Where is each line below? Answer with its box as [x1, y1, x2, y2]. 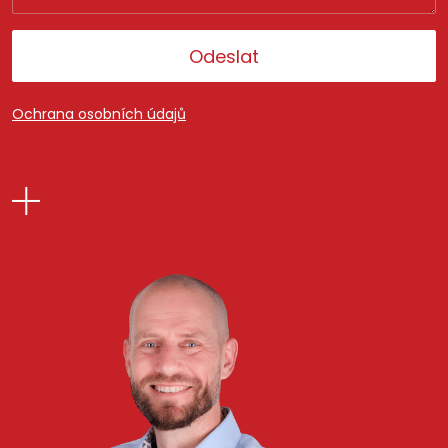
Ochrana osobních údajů [12, 104, 186, 125]
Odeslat [189, 43, 259, 69]
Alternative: [12, 123, 103, 147]
